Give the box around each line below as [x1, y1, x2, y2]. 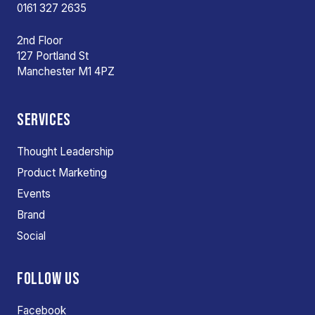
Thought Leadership [17, 144, 114, 158]
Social [17, 229, 46, 243]
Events [17, 186, 51, 200]
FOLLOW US [17, 268, 80, 289]
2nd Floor [17, 33, 63, 47]
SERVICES [17, 109, 71, 130]
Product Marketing [17, 165, 107, 179]
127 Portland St [17, 49, 89, 63]
